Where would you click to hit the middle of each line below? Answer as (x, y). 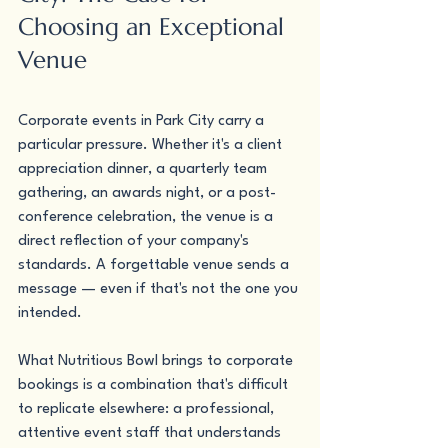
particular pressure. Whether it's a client (152, 145)
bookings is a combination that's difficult (155, 385)
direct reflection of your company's (135, 241)
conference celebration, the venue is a (147, 217)
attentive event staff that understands (151, 433)
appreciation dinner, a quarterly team (144, 169)
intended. (50, 313)
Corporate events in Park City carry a (143, 121)
